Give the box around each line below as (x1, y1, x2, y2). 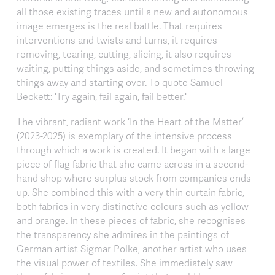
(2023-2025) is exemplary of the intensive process (17, 128, 232, 142)
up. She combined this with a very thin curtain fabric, (17, 185, 244, 199)
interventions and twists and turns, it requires (17, 33, 217, 47)
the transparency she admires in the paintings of (17, 227, 229, 241)
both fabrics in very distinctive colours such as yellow (17, 199, 249, 213)
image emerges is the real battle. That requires (17, 18, 222, 33)
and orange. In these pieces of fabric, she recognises (17, 213, 246, 227)
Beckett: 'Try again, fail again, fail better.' (17, 89, 187, 103)
